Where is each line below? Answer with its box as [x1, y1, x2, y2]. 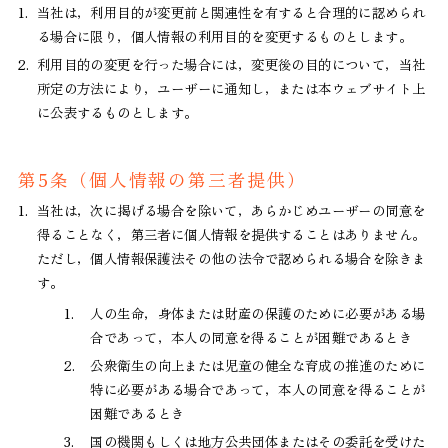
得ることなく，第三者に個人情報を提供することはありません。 [36, 224, 426, 245]
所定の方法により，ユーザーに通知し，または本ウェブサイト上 [36, 77, 426, 98]
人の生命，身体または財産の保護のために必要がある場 [90, 303, 426, 324]
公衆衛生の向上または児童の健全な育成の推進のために [90, 355, 426, 376]
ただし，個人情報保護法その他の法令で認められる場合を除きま [36, 248, 426, 269]
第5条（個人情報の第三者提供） [17, 165, 307, 192]
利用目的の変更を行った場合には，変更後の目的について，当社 [36, 53, 426, 74]
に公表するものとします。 [36, 101, 198, 122]
